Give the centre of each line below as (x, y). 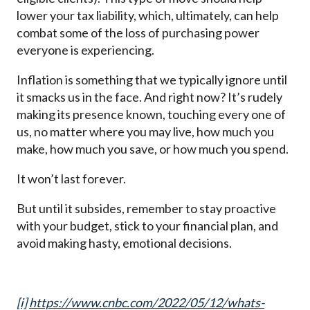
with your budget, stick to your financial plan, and (147, 226)
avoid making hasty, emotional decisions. (124, 243)
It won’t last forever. (71, 179)
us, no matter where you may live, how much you (145, 132)
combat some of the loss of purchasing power (138, 33)
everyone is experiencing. (85, 50)
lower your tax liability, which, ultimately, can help (148, 16)
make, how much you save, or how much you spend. (153, 149)
